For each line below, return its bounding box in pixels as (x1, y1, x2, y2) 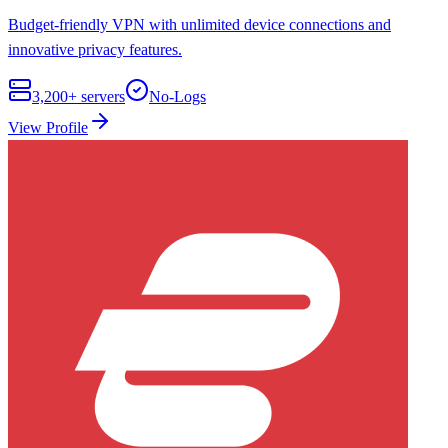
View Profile (8, 118, 88, 136)
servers (77, 87, 125, 105)
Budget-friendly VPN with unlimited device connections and (8, 15, 391, 33)
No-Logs (149, 87, 206, 105)
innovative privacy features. (8, 40, 182, 58)
